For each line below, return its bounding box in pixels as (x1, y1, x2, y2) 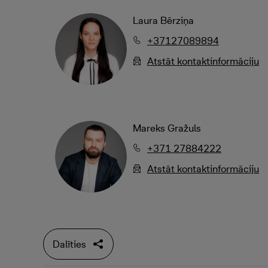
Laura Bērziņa (133, 14, 194, 26)
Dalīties (53, 238, 86, 250)
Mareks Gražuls (133, 122, 201, 134)
